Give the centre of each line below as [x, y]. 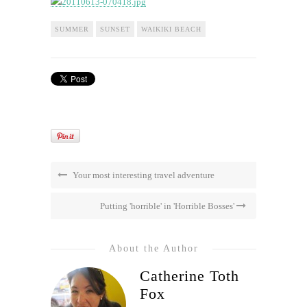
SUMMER [72, 29]
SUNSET [115, 29]
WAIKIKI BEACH [171, 29]
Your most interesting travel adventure [143, 175]
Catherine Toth [189, 276]
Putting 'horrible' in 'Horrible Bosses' [168, 206]
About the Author [153, 249]
